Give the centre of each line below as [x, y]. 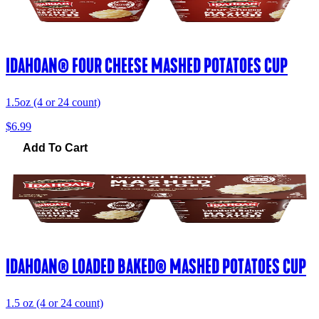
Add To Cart [55, 148]
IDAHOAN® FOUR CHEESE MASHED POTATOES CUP [147, 66]
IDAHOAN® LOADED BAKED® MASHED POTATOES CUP [156, 267]
